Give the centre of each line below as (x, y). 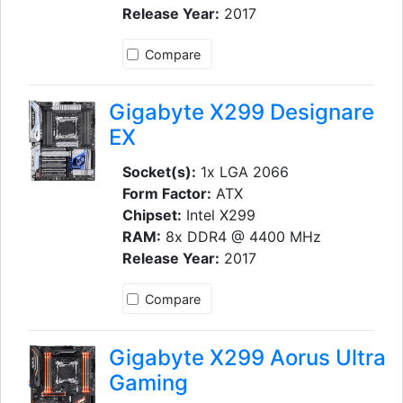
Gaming (148, 382)
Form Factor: (166, 194)
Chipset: (152, 215)
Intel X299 (218, 215)
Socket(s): (159, 172)
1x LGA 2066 (242, 172)
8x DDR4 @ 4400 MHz (241, 237)
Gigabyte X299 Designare (241, 112)
